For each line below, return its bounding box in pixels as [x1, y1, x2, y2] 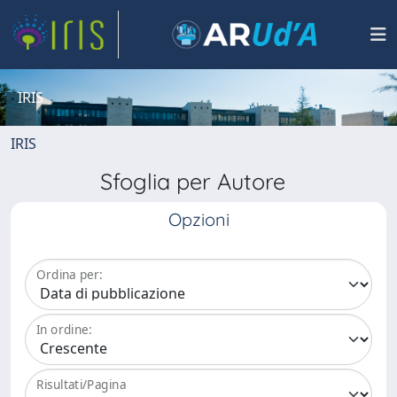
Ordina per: [36, 266, 103, 284]
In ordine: [36, 321, 92, 339]
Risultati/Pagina [36, 376, 127, 393]
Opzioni [167, 208, 230, 230]
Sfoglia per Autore [99, 167, 298, 195]
